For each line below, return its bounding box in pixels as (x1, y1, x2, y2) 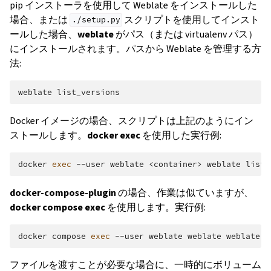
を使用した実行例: (140, 128, 221, 142)
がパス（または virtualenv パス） (114, 27, 258, 41)
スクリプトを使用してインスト (122, 13, 260, 26)
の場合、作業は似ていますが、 (116, 186, 253, 199)
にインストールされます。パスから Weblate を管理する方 (10, 42, 261, 55)
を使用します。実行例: (105, 200, 206, 214)
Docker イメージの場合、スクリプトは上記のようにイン (10, 114, 253, 127)
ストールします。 (10, 128, 87, 142)
